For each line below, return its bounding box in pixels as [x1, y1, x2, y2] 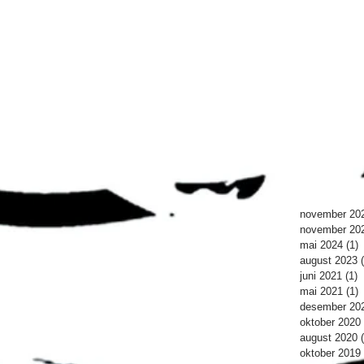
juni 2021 [300, 270, 342, 282]
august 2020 [300, 331, 357, 344]
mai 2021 [300, 285, 343, 297]
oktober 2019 [300, 347, 361, 359]
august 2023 [300, 254, 357, 266]
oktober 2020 [300, 316, 361, 328]
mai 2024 [300, 239, 343, 251]
